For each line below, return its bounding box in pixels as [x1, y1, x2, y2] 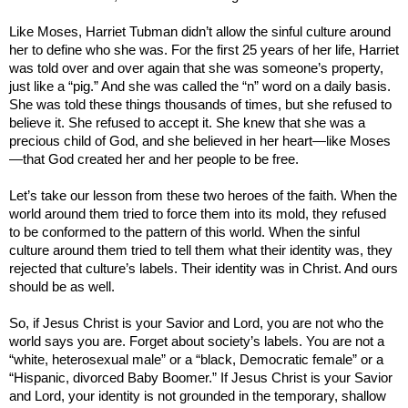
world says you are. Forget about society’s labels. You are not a [9, 333, 384, 349]
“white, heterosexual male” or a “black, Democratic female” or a [9, 352, 383, 367]
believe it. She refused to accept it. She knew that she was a [9, 115, 365, 130]
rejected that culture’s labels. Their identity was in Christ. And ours [9, 260, 398, 276]
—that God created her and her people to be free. [9, 151, 299, 167]
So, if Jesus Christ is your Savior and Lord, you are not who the [9, 315, 383, 331]
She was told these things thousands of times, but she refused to [9, 97, 392, 112]
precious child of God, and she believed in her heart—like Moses [9, 133, 391, 148]
